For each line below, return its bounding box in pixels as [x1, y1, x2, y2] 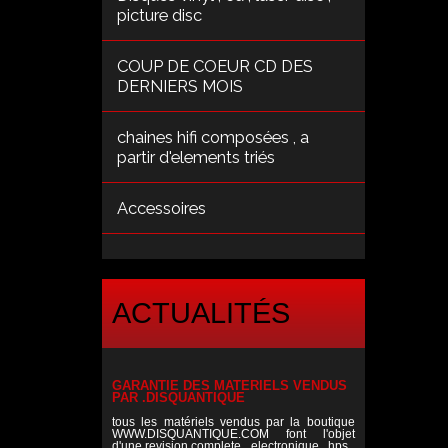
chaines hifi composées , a [117, 126, 309, 147]
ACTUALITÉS [112, 297, 290, 330]
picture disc [117, 4, 202, 25]
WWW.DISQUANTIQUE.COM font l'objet [112, 426, 355, 441]
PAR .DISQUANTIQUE [112, 389, 245, 405]
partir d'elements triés [117, 146, 275, 167]
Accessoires [117, 197, 206, 218]
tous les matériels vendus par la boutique [112, 414, 355, 429]
